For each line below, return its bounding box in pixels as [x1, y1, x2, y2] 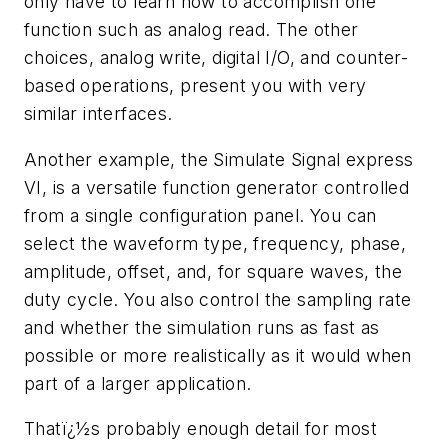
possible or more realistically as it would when [24, 344, 412, 366]
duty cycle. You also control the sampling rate [24, 288, 412, 310]
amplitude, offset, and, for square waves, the [24, 260, 402, 282]
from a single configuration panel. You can [24, 204, 377, 226]
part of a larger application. [24, 372, 252, 394]
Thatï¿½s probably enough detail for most [24, 418, 377, 440]
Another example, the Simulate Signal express [24, 148, 414, 170]
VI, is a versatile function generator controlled [24, 176, 410, 198]
